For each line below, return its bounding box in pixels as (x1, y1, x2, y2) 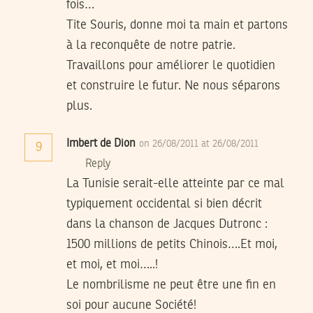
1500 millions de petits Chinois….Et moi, (66, 238, 277, 251)
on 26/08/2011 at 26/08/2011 (139, 138, 259, 149)
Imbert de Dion (66, 138, 136, 150)
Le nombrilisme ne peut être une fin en (66, 278, 276, 291)
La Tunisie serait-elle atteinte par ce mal (66, 177, 284, 190)
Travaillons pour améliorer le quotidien (66, 59, 275, 72)
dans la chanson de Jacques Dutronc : (66, 217, 268, 231)
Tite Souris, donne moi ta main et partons (66, 18, 288, 31)
